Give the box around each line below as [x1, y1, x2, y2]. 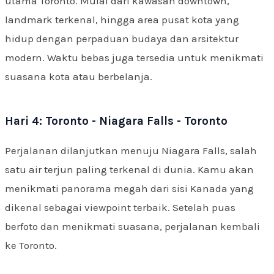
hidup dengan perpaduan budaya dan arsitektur [5, 32, 239, 45]
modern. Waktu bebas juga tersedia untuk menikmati [5, 51, 264, 64]
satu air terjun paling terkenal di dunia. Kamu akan [5, 163, 254, 176]
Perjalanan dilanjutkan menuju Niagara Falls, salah [5, 144, 257, 157]
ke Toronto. [5, 239, 57, 251]
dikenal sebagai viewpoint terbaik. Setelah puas [5, 201, 235, 213]
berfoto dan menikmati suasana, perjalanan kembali [5, 220, 260, 232]
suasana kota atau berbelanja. [5, 70, 152, 83]
